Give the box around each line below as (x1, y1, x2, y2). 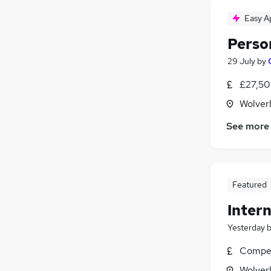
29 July (227, 55, 255, 67)
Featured (232, 178, 267, 190)
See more (226, 119, 269, 132)
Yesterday (227, 221, 265, 233)
